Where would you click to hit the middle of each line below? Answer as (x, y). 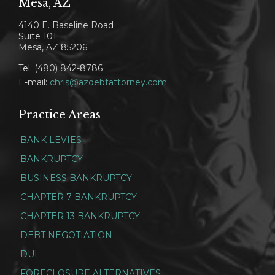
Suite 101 (37, 36)
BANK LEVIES (51, 140)
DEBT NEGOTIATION (66, 235)
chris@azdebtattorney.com (108, 82)
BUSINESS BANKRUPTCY (76, 178)
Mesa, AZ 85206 (53, 47)
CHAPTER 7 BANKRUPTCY (79, 197)
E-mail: (34, 82)
